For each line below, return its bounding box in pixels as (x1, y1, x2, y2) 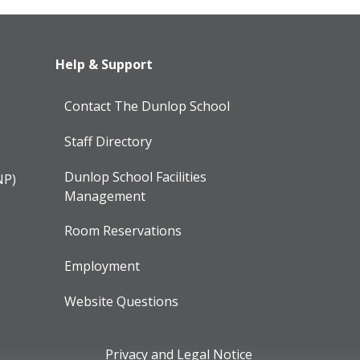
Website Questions (64, 292, 179, 310)
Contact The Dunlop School (64, 97, 231, 116)
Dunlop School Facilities (64, 168, 207, 186)
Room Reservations (64, 221, 182, 239)
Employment (64, 256, 141, 275)
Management (64, 187, 146, 206)
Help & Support (55, 55, 153, 73)
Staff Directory (64, 133, 153, 151)
